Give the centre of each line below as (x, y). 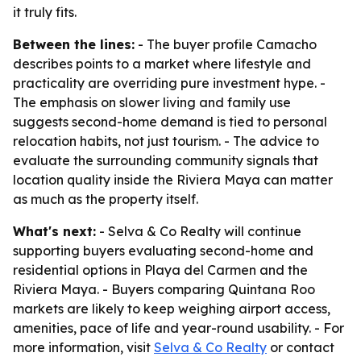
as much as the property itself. (106, 199)
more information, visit (83, 347)
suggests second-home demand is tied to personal (170, 122)
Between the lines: (74, 44)
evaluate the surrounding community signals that (166, 160)
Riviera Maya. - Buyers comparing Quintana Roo (164, 289)
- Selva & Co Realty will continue (199, 231)
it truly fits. (45, 12)
